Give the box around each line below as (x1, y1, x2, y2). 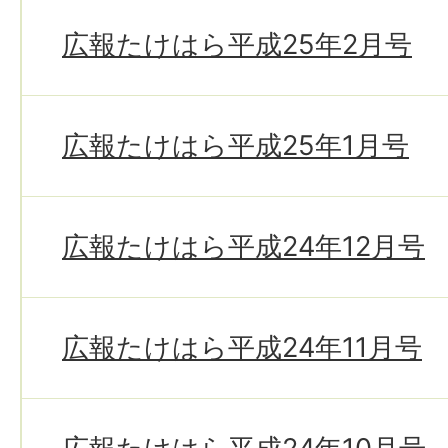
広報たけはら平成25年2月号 (62, 28, 412, 61)
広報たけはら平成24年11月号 (62, 331, 422, 364)
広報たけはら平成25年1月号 (62, 129, 409, 162)
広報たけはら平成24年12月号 (62, 230, 425, 263)
